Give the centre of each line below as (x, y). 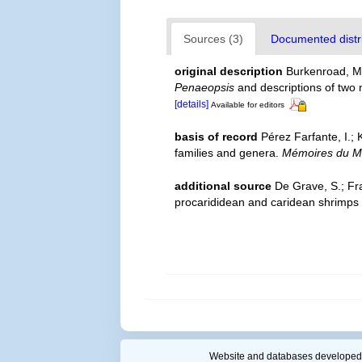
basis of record (217, 136)
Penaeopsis (205, 87)
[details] (192, 104)
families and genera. (229, 152)
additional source (223, 185)
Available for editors (248, 104)
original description (229, 71)
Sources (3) (214, 38)
